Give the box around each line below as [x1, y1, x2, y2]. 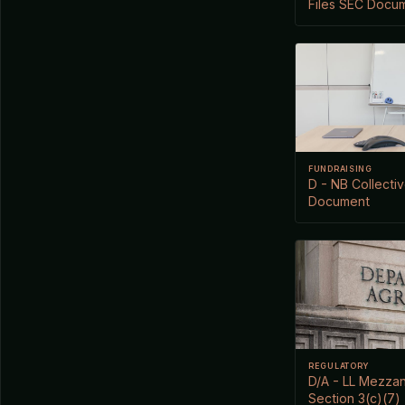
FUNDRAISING [308, 163, 372, 174]
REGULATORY [308, 360, 371, 371]
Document [308, 193, 370, 209]
